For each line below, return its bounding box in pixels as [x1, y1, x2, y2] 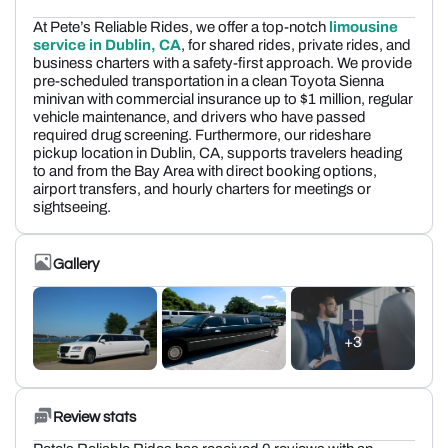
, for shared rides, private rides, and [181, 37, 411, 53]
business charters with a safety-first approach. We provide [33, 55, 412, 71]
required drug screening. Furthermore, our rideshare [33, 127, 371, 143]
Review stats [53, 410, 136, 426]
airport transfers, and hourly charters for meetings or [33, 181, 371, 197]
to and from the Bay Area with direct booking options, [33, 163, 377, 179]
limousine [329, 19, 398, 35]
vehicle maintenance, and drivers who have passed [33, 109, 366, 125]
